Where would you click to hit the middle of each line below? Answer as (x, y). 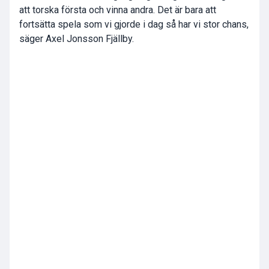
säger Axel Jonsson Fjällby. (77, 39)
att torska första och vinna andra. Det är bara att (118, 10)
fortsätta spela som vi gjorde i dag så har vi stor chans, (134, 25)
